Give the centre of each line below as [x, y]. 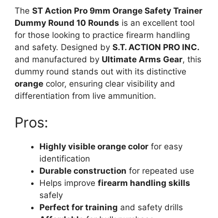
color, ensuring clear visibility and [109, 83]
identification [65, 159]
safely [51, 195]
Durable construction [83, 171]
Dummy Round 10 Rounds [67, 23]
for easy [165, 147]
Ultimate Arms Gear [142, 59]
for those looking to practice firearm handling [102, 35]
